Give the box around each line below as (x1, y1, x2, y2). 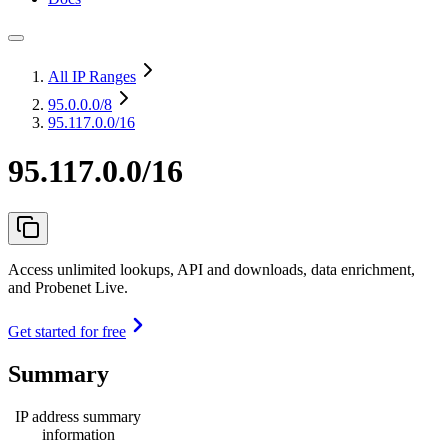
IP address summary (15, 407, 141, 425)
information (41, 425, 115, 443)
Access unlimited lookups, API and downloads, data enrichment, (8, 260, 415, 278)
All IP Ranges (48, 68, 136, 85)
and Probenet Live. (8, 278, 128, 296)
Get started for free (8, 322, 126, 340)
